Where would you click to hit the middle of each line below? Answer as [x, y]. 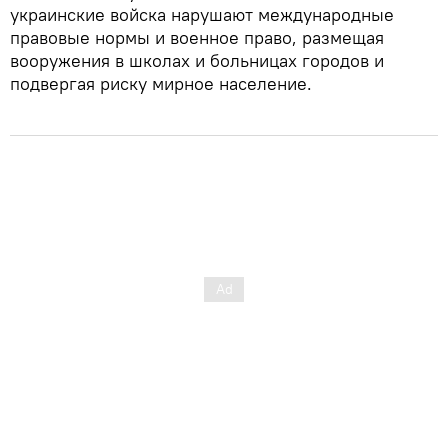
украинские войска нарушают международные [202, 15]
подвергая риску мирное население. [161, 84]
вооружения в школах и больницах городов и [197, 61]
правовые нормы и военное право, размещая [197, 38]
